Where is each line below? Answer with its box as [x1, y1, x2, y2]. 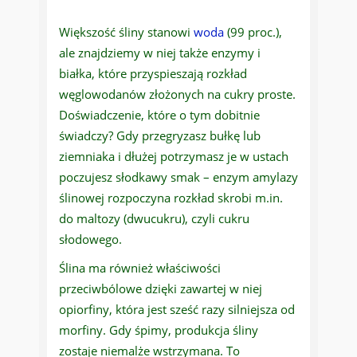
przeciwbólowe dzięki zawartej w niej [59, 280, 262, 297]
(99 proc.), [224, 24, 282, 41]
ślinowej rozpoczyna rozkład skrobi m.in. [59, 190, 283, 206]
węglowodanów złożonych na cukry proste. [59, 86, 296, 103]
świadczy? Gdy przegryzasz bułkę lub [59, 127, 261, 144]
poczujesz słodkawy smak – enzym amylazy [59, 169, 298, 186]
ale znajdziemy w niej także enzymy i [59, 45, 261, 61]
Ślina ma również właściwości [59, 260, 221, 277]
